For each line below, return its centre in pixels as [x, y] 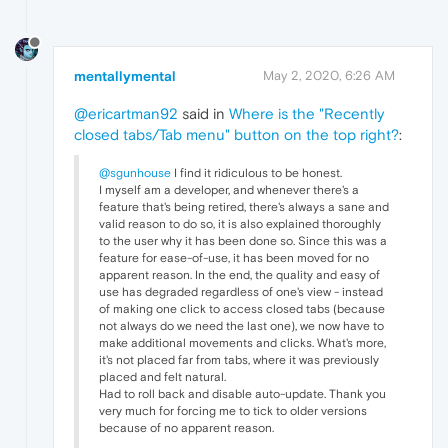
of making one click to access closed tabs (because [242, 308]
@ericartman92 [126, 113]
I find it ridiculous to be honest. [256, 172]
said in [203, 113]
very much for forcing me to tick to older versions [233, 410]
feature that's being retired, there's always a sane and [244, 206]
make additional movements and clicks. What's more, [242, 342]
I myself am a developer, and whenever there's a [229, 189]
